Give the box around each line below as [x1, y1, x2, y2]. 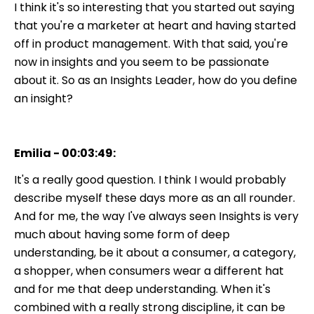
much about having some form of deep [14, 226, 230, 243]
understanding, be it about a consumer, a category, [14, 244, 296, 261]
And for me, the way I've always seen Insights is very [14, 207, 299, 224]
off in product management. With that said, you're [14, 35, 288, 52]
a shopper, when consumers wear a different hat [14, 262, 284, 279]
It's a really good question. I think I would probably [14, 171, 286, 188]
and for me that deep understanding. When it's [14, 280, 271, 297]
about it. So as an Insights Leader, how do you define [14, 71, 297, 88]
